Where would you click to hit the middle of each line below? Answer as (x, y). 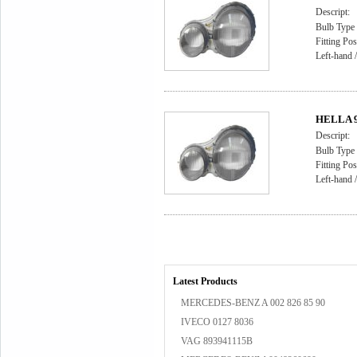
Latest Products (205, 281)
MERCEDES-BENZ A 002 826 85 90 (253, 303)
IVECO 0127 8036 (217, 322)
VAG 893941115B (217, 341)
